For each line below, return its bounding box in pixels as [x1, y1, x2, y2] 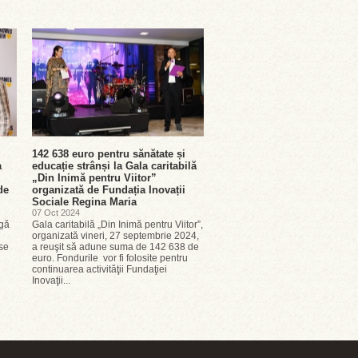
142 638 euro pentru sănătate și [32, 148, 185, 160]
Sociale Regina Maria [32, 196, 137, 208]
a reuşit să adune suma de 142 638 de [32, 241, 199, 253]
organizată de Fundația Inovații [32, 184, 185, 196]
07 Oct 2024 [32, 208, 80, 217]
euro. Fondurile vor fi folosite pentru [32, 253, 188, 264]
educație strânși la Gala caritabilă [32, 160, 197, 172]
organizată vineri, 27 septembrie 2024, [32, 230, 199, 241]
